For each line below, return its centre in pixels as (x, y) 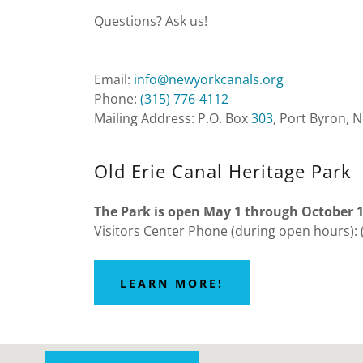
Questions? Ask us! (151, 21)
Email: (114, 80)
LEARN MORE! (172, 283)
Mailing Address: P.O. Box (173, 119)
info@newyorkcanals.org (209, 80)
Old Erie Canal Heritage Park (223, 171)
